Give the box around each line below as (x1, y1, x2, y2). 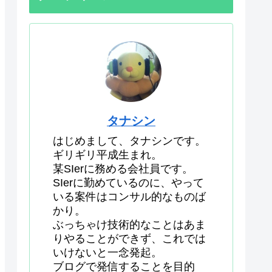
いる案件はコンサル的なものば (53, 191, 206, 203)
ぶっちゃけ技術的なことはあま (53, 219, 206, 231)
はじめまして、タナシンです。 (53, 135, 206, 148)
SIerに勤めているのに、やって (53, 177, 204, 189)
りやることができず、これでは (53, 233, 206, 245)
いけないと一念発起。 (53, 246, 162, 259)
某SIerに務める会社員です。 (53, 163, 193, 175)
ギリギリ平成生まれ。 (53, 149, 162, 161)
